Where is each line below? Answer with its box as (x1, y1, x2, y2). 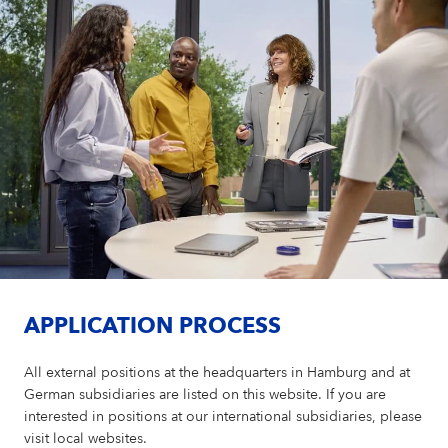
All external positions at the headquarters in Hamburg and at (24, 366, 411, 381)
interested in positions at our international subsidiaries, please (24, 410, 423, 425)
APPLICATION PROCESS (24, 316, 282, 339)
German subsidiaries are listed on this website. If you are (24, 388, 387, 403)
